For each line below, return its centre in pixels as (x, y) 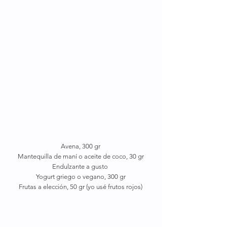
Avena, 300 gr (81, 146)
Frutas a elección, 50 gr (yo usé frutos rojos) (81, 187)
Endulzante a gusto (81, 166)
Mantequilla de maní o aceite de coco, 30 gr (81, 156)
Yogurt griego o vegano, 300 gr (81, 177)
